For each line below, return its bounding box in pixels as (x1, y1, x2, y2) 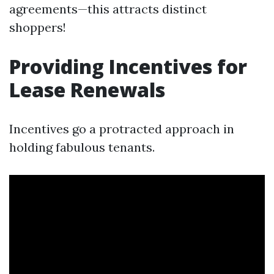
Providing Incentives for (9, 53, 247, 80)
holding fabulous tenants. (9, 139, 155, 155)
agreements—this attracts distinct (9, 1, 207, 17)
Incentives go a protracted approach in (9, 121, 234, 136)
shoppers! (9, 20, 66, 35)
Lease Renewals (9, 76, 165, 103)
